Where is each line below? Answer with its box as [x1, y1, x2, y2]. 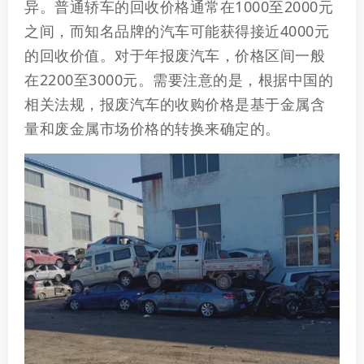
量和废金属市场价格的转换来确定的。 [24, 119, 280, 139]
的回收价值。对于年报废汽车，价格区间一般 [24, 45, 325, 66]
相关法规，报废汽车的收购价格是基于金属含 [24, 94, 325, 115]
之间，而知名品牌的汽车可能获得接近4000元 [24, 21, 329, 41]
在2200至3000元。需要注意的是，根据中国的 [24, 70, 333, 90]
